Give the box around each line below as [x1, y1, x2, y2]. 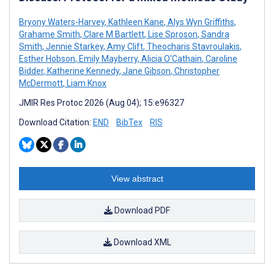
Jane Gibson [121, 65, 171, 76]
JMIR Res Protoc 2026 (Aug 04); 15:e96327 [19, 97, 184, 108]
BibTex [116, 117, 143, 127]
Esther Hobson [19, 53, 75, 64]
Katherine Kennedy [45, 65, 119, 76]
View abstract [111, 173, 163, 183]
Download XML [111, 237, 171, 247]
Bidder [19, 65, 43, 76]
